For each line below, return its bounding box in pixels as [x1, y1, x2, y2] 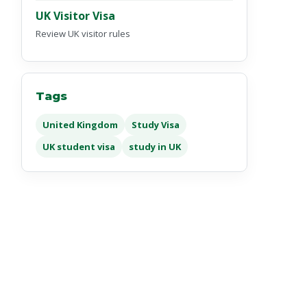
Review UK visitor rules [36, 27, 130, 40]
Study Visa [132, 119, 180, 131]
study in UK [129, 140, 181, 153]
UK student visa [42, 140, 115, 153]
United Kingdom [42, 119, 118, 131]
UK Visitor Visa [36, 8, 115, 23]
